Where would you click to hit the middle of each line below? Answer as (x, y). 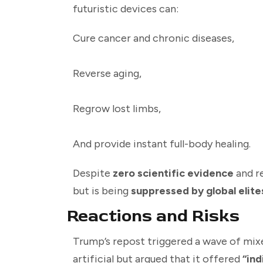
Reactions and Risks (153, 216)
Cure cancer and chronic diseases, (154, 38)
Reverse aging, (107, 74)
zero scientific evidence (173, 173)
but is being (102, 191)
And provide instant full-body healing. (162, 144)
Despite (93, 173)
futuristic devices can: (126, 9)
